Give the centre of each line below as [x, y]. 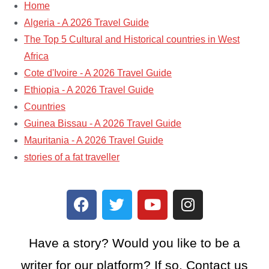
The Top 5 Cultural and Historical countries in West [132, 39]
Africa [36, 56]
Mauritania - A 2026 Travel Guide [94, 140]
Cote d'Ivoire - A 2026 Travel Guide [98, 73]
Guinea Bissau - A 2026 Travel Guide [103, 123]
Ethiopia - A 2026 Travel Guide [89, 89]
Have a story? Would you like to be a [134, 243]
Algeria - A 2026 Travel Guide [86, 22]
